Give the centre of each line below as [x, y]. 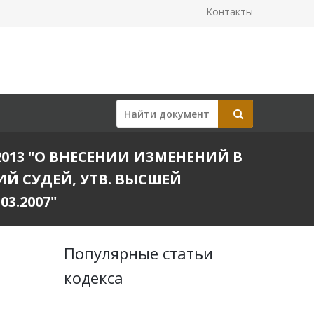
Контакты [230, 12]
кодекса [94, 278]
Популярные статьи [138, 253]
